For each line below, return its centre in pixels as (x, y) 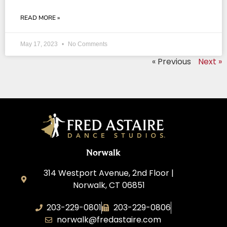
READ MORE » (40, 18)
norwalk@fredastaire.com (109, 219)
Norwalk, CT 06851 (109, 185)
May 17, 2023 (40, 44)
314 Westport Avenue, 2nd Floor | (109, 173)
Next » (210, 62)
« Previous (172, 62)
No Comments (87, 44)
